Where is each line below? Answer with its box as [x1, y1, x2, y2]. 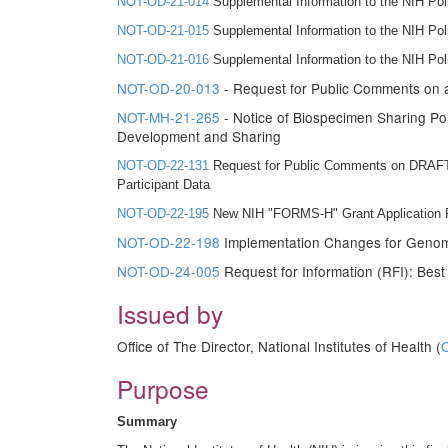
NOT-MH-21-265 [117, 107, 224, 127]
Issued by [117, 296, 223, 331]
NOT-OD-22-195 [117, 206, 209, 221]
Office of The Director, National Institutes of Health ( [117, 336, 441, 356]
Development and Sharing [117, 126, 281, 146]
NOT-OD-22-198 [117, 232, 220, 252]
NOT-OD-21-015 [117, 23, 209, 38]
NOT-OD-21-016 [117, 52, 209, 67]
